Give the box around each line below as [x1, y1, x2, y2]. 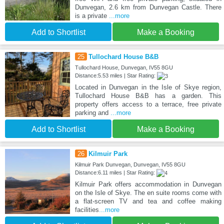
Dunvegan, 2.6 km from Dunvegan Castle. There [74, 3, 221, 11]
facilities [74, 206, 99, 214]
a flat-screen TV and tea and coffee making [74, 197, 221, 205]
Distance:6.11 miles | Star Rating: [74, 169, 156, 176]
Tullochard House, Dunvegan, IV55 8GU [74, 64, 173, 71]
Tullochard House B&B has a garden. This [74, 92, 221, 100]
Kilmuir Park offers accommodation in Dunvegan [74, 180, 221, 188]
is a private [74, 12, 109, 20]
